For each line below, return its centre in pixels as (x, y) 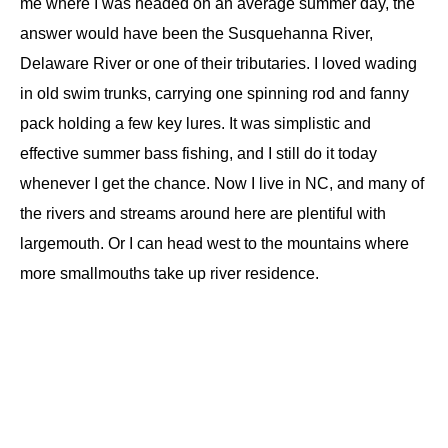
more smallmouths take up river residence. (169, 273)
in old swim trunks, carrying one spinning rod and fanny (214, 93)
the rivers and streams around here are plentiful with (203, 213)
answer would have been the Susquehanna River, (196, 33)
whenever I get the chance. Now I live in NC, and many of (222, 183)
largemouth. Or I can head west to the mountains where (214, 243)
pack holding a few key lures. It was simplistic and (195, 123)
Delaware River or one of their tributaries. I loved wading (218, 63)
